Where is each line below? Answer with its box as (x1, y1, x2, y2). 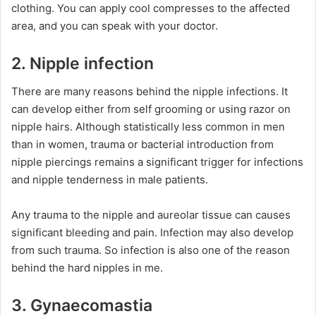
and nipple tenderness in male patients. (11, 173, 208, 186)
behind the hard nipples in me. (11, 261, 163, 274)
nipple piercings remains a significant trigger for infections (11, 155, 303, 169)
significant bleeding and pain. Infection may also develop (11, 226, 293, 239)
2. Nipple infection (11, 53, 154, 73)
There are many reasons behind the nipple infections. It (11, 85, 288, 98)
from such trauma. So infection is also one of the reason (11, 243, 290, 257)
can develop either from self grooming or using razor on (11, 102, 291, 116)
